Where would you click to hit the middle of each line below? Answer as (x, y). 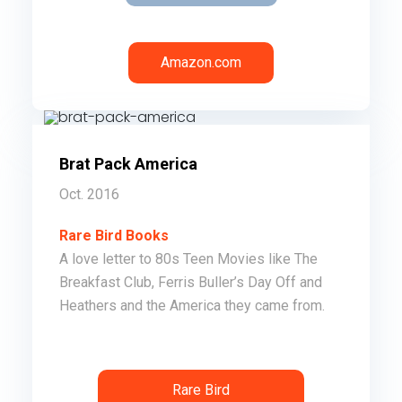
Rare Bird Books (114, 236)
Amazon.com (201, 63)
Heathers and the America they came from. (192, 306)
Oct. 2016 (89, 195)
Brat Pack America (128, 164)
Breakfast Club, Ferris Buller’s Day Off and (190, 283)
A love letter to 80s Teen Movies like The (188, 259)
